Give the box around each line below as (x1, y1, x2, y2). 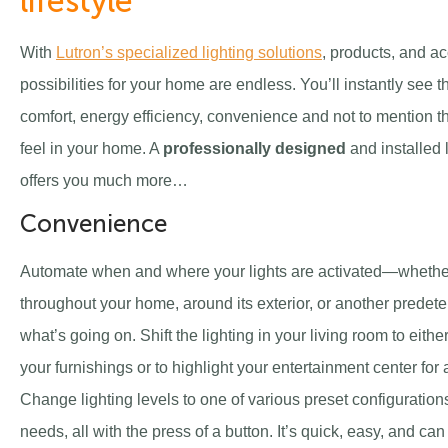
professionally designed (163, 140, 346, 158)
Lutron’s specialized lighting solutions (56, 44, 322, 62)
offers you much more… (20, 172, 188, 190)
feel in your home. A (20, 140, 163, 158)
